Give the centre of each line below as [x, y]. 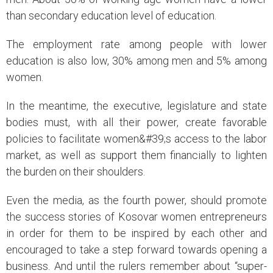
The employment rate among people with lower [136, 44]
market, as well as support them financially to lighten [136, 155]
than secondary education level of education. [111, 16]
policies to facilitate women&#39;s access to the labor [136, 139]
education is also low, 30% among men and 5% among [136, 61]
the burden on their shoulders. [76, 172]
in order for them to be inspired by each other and [136, 233]
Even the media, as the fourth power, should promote [136, 200]
